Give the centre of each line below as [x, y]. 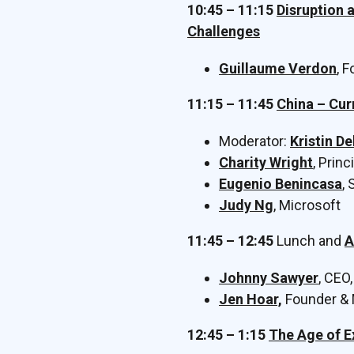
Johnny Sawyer [269, 278]
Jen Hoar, [250, 299]
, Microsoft [307, 205]
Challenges [224, 31]
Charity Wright [266, 162]
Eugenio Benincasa [281, 184]
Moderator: [254, 141]
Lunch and [309, 241]
